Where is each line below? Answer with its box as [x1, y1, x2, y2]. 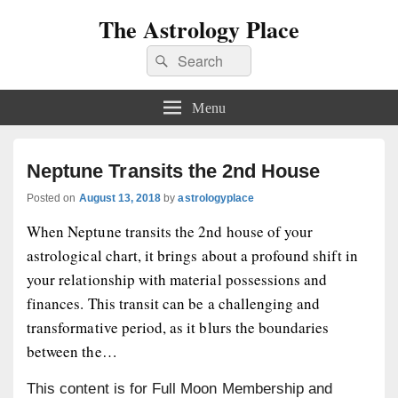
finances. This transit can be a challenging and [27, 293, 321, 314]
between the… [27, 341, 117, 362]
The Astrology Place [98, 12, 300, 46]
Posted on [27, 192, 79, 204]
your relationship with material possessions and [27, 269, 328, 290]
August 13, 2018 [78, 192, 162, 204]
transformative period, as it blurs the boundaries [27, 317, 330, 338]
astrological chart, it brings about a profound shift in [27, 245, 358, 266]
